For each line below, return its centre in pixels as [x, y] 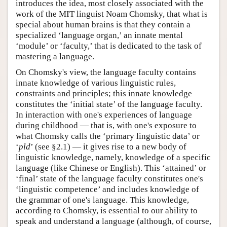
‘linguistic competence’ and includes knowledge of [107, 189]
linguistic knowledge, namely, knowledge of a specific [113, 157]
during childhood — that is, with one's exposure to [106, 125]
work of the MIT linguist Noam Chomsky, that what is [112, 14]
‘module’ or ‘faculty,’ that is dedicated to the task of [109, 46]
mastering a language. [55, 56]
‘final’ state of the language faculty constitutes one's [109, 178]
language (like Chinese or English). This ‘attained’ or [111, 168]
